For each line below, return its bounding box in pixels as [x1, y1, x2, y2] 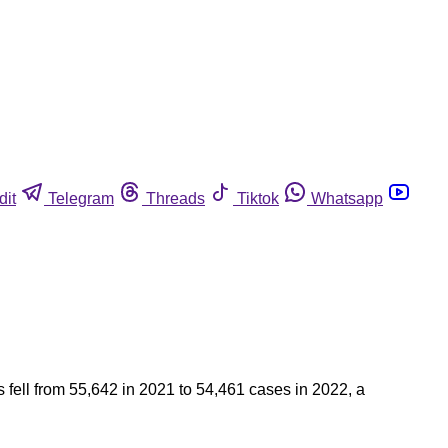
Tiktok [237, 189, 279, 207]
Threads [146, 189, 205, 207]
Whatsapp [311, 189, 383, 207]
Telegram [48, 189, 114, 207]
